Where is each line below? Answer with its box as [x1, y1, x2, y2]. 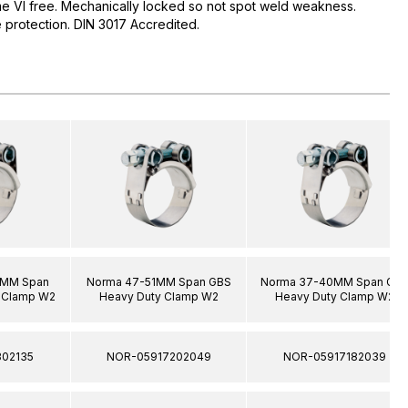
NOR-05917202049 [106, 349, 211, 363]
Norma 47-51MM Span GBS [86, 274, 231, 289]
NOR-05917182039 [282, 349, 386, 363]
